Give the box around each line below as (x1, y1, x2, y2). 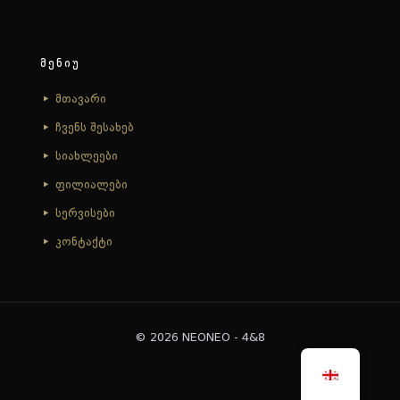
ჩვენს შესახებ (55, 122, 134, 134)
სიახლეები (55, 151, 118, 162)
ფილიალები (55, 179, 128, 191)
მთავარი (55, 94, 106, 105)
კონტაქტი (55, 237, 112, 248)
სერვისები (55, 208, 115, 220)
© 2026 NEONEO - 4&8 (135, 332, 265, 344)
